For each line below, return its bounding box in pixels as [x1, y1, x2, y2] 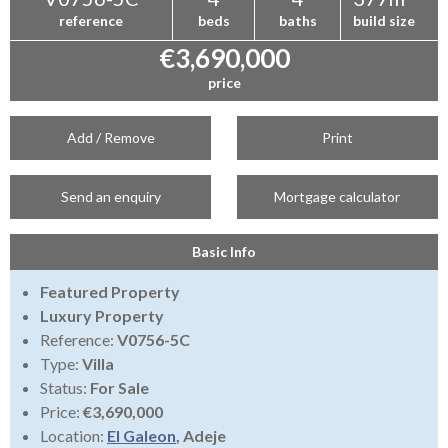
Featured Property [40, 282, 180, 302]
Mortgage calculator [274, 188, 401, 206]
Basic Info [192, 243, 256, 261]
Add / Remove [66, 129, 155, 147]
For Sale [90, 378, 149, 398]
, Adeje [176, 426, 226, 446]
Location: [40, 426, 107, 446]
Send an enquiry [60, 188, 161, 206]
